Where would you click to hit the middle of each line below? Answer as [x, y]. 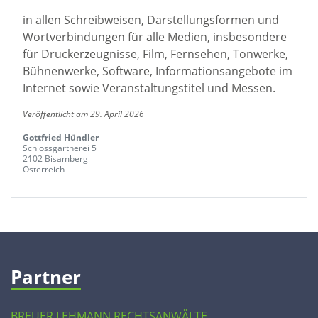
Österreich [44, 169]
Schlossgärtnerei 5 [60, 148]
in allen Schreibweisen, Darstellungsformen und [151, 20]
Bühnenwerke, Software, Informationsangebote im [158, 71]
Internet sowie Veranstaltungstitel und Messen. [149, 88]
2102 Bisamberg [55, 159]
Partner [46, 277]
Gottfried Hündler [61, 137]
